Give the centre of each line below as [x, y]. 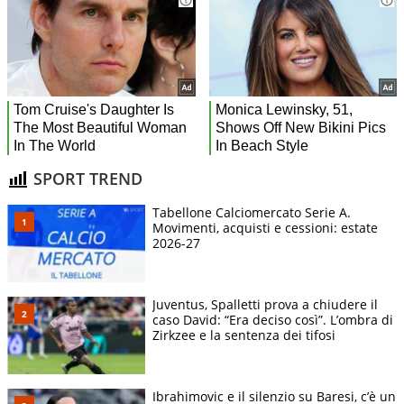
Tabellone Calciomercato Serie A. [252, 212]
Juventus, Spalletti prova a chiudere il [265, 304]
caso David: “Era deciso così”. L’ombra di [273, 319]
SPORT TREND [86, 179]
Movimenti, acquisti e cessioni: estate [265, 227]
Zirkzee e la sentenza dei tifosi [244, 335]
